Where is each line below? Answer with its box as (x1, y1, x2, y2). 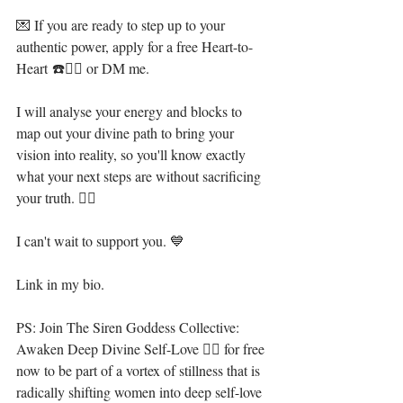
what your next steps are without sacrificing (16, 166, 264, 185)
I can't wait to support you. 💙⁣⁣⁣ (16, 231, 184, 250)
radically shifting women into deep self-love (16, 382, 265, 401)
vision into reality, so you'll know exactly (16, 145, 249, 164)
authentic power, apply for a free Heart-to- (16, 37, 253, 56)
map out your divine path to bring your (16, 123, 237, 142)
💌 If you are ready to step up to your (16, 15, 228, 34)
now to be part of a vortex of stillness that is (16, 361, 264, 380)
